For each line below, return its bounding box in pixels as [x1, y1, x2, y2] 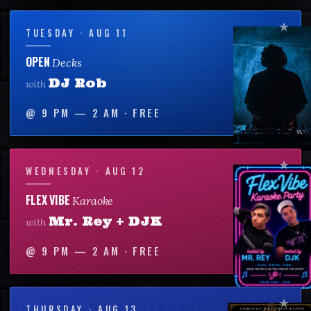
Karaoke [72, 193, 114, 208]
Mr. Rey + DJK [49, 212, 163, 229]
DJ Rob [49, 74, 108, 91]
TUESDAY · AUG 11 [26, 25, 128, 40]
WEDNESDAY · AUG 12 [26, 163, 146, 178]
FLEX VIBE [26, 191, 73, 208]
